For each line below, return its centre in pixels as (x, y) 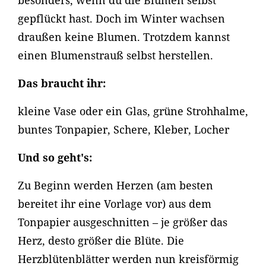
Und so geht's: (55, 157)
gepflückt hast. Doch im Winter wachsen (121, 18)
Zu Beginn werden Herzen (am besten (115, 185)
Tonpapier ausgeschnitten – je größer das (123, 222)
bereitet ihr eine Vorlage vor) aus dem (115, 204)
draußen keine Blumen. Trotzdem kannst (124, 37)
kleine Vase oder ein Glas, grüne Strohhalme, (133, 111)
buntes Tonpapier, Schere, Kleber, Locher (123, 129)
